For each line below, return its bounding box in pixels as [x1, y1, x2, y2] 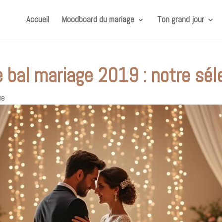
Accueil [26, 14, 49, 25]
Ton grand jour [157, 14, 204, 25]
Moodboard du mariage [61, 14, 134, 25]
